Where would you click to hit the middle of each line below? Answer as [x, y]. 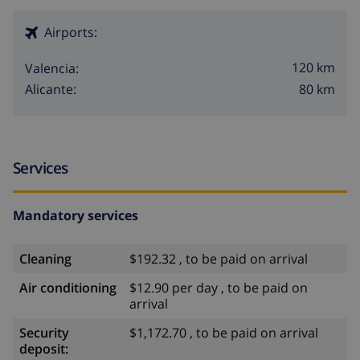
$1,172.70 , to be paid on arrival [224, 332]
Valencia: [52, 68]
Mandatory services [76, 215]
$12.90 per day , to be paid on [219, 287]
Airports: [71, 32]
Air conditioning [68, 287]
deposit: [44, 348]
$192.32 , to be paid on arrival [219, 258]
